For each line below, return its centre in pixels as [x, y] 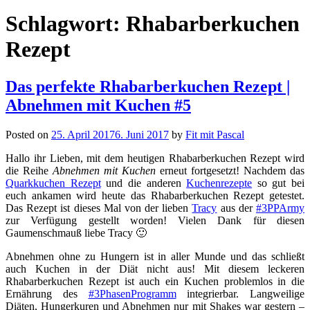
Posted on [28, 134]
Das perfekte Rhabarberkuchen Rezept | [148, 86]
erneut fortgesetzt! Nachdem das [230, 170]
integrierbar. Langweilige [240, 293]
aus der [237, 208]
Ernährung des [47, 293]
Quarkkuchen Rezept [53, 183]
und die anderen [144, 183]
